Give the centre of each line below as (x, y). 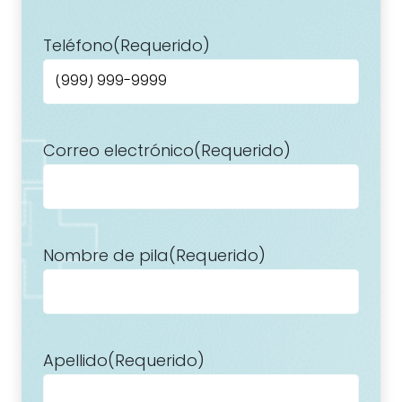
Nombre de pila (106, 257)
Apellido (75, 362)
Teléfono (78, 47)
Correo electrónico (118, 152)
